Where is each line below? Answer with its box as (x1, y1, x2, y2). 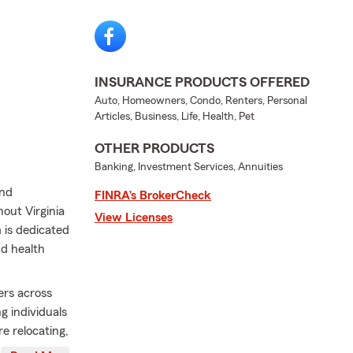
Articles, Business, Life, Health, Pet (95, 111, 255, 122)
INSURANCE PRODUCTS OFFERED (95, 75, 310, 89)
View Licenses (95, 211, 173, 224)
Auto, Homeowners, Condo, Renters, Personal (95, 95, 307, 106)
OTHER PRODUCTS (95, 141, 214, 155)
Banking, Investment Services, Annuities (95, 162, 283, 173)
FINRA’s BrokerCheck (95, 189, 211, 202)
